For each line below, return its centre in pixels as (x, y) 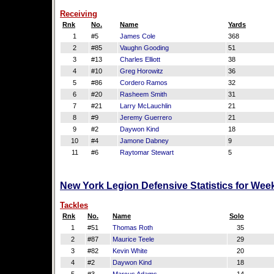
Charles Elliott (140, 59)
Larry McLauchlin (146, 106)
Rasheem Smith (143, 94)
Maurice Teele (133, 239)
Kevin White (130, 251)
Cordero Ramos (144, 83)
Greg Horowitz (142, 71)
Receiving (79, 14)
